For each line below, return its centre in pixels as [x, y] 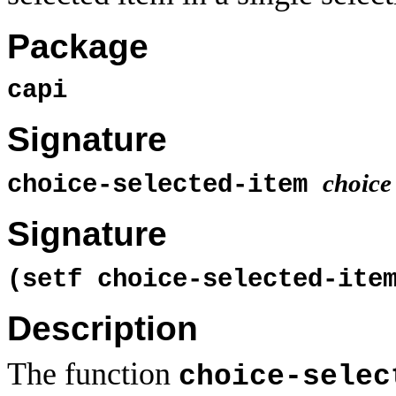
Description [103, 329]
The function [93, 374]
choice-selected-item [165, 185]
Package [78, 47]
